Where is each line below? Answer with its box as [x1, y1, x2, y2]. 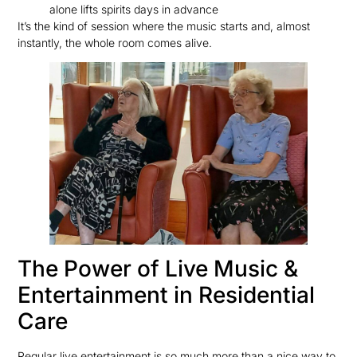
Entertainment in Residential [18, 280, 316, 308]
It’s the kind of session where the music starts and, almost [18, 18, 311, 33]
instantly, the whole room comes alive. [18, 35, 213, 49]
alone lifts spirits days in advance [49, 2, 219, 16]
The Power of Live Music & [18, 254, 299, 282]
